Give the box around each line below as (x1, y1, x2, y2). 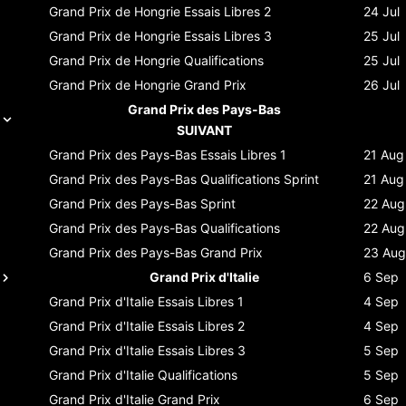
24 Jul (363, 3, 400, 19)
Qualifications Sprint (200, 170, 319, 187)
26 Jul (363, 76, 400, 92)
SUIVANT (177, 121, 232, 138)
